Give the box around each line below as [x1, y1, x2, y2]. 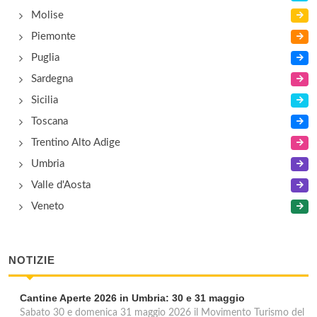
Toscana [31, 116, 68, 127]
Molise [31, 10, 64, 21]
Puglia [31, 52, 59, 63]
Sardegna [31, 74, 73, 84]
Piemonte [31, 31, 76, 42]
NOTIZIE [8, 254, 55, 266]
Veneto [31, 201, 64, 212]
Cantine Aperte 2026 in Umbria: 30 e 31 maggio [20, 292, 245, 304]
